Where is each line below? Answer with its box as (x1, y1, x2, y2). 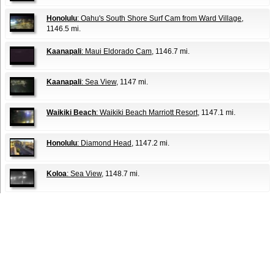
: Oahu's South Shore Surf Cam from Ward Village (77, 14, 242, 23)
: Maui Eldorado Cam (81, 47, 152, 56)
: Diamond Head (77, 139, 131, 148)
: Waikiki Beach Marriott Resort (96, 108, 198, 117)
